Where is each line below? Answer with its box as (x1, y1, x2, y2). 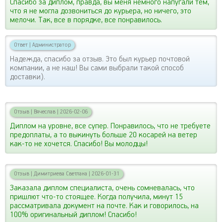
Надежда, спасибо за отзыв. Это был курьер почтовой (10, 54, 190, 64)
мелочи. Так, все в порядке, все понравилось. (10, 15, 162, 25)
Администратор (31, 41, 71, 48)
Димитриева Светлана (32, 170, 89, 177)
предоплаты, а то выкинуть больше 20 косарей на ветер (10, 130, 197, 140)
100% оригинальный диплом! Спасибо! (10, 210, 137, 220)
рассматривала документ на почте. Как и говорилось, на (10, 201, 199, 211)
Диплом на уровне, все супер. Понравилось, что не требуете (10, 121, 211, 131)
